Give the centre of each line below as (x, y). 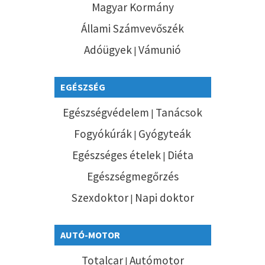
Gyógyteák (165, 133)
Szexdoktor (100, 197)
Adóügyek (108, 49)
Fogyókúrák (103, 133)
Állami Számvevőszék (132, 28)
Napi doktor (164, 197)
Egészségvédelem (106, 112)
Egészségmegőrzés (132, 176)
